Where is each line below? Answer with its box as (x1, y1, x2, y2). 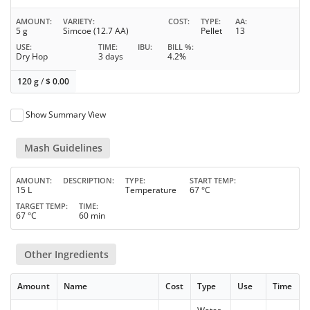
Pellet (201, 25, 222, 37)
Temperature (125, 184, 176, 197)
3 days (98, 51, 123, 63)
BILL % (167, 42, 192, 53)
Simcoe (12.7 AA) (63, 25, 129, 37)
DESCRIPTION (63, 175, 112, 186)
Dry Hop (16, 51, 48, 63)
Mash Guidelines (24, 141, 102, 155)
